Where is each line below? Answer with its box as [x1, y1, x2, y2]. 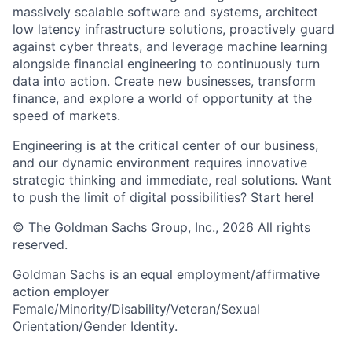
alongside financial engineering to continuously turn [13, 56, 320, 71]
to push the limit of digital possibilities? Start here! [13, 189, 313, 205]
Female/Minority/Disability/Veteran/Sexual [13, 301, 260, 317]
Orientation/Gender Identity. [13, 318, 178, 334]
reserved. [13, 236, 68, 252]
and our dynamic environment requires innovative [13, 155, 307, 170]
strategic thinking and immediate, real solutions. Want [13, 172, 332, 188]
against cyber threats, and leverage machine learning [13, 38, 328, 54]
